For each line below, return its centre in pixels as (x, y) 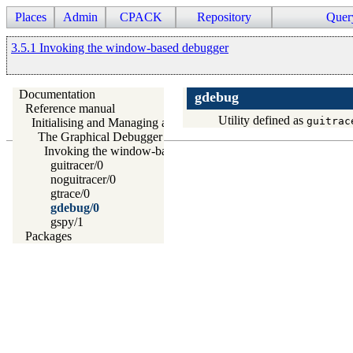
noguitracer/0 (83, 179)
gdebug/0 (75, 207)
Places (30, 17)
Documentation (57, 94)
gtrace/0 (70, 193)
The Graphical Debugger (100, 136)
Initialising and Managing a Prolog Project (136, 122)
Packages (48, 236)
